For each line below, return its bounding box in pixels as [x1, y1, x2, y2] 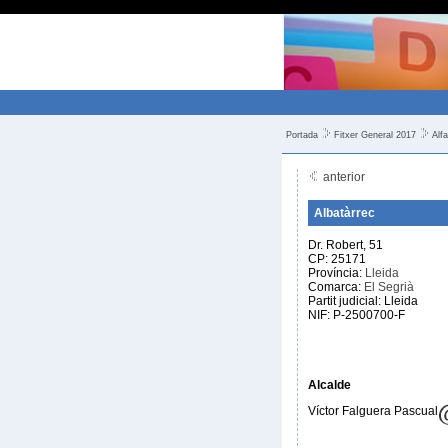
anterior [320, 170, 365, 184]
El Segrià [364, 280, 414, 294]
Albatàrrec [314, 206, 375, 220]
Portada [286, 130, 318, 140]
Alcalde [308, 378, 351, 392]
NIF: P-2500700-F [308, 308, 405, 322]
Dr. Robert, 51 [308, 238, 383, 252]
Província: [308, 266, 365, 280]
